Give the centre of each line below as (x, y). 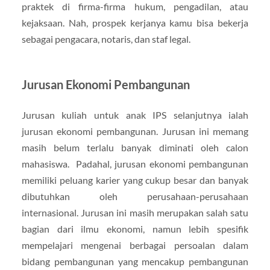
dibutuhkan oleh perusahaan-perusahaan (135, 196)
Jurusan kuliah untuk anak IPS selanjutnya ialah (135, 115)
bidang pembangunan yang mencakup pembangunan (135, 262)
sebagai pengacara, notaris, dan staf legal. (106, 39)
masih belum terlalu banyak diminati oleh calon (135, 148)
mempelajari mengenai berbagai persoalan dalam (135, 245)
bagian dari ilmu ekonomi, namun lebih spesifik (135, 229)
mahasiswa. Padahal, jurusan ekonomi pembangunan (135, 164)
